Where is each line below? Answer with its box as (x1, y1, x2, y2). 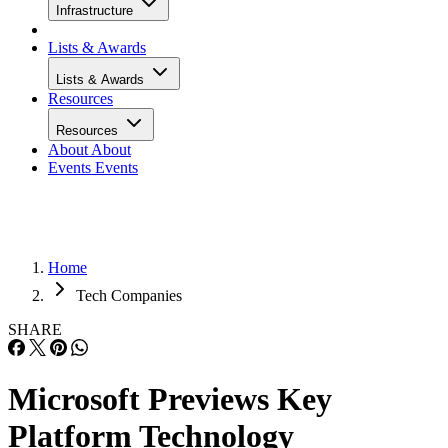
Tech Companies (76, 287, 182, 304)
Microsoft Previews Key (8, 381, 332, 418)
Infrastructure (56, 3, 137, 18)
